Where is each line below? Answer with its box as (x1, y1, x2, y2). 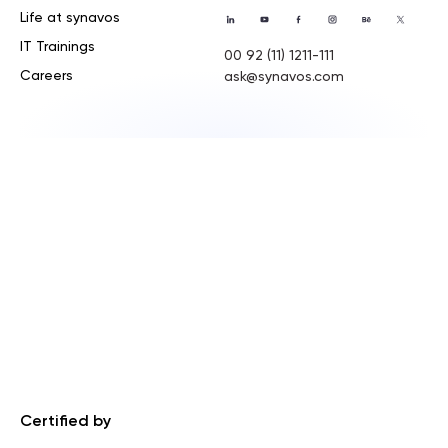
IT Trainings (20, 40, 95, 55)
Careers (20, 69, 73, 84)
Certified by (20, 414, 111, 431)
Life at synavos (20, 11, 120, 26)
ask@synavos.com (224, 70, 344, 85)
